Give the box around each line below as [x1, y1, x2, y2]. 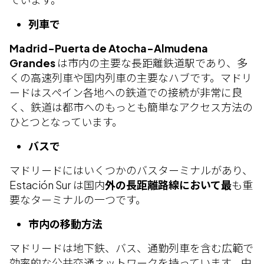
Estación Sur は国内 [9, 178, 105, 192]
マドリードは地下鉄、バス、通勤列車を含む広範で [9, 241, 253, 255]
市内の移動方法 [28, 217, 103, 230]
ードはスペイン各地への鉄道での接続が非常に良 [9, 85, 242, 99]
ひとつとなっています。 [9, 115, 123, 128]
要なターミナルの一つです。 [9, 193, 146, 206]
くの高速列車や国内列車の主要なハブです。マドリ [9, 71, 252, 84]
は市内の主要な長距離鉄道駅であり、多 [55, 56, 247, 70]
